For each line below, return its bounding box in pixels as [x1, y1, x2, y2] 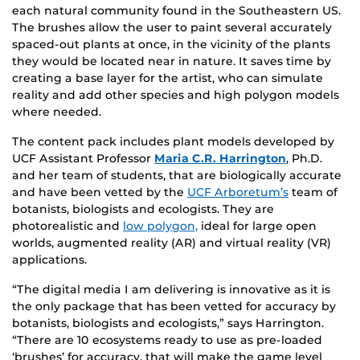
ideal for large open [198, 218, 317, 233]
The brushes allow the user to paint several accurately [12, 19, 332, 35]
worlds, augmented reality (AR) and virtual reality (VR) [12, 235, 331, 250]
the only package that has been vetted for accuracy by [12, 298, 336, 313]
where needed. [12, 104, 101, 119]
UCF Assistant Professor [12, 150, 154, 166]
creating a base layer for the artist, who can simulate [12, 70, 323, 85]
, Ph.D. [286, 150, 322, 166]
